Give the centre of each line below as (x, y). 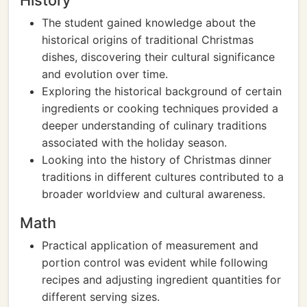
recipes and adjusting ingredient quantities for (161, 280)
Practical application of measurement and (150, 245)
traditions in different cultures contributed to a (163, 177)
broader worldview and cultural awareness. (153, 194)
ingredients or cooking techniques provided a (160, 108)
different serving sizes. (101, 297)
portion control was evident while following (155, 262)
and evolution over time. (105, 74)
